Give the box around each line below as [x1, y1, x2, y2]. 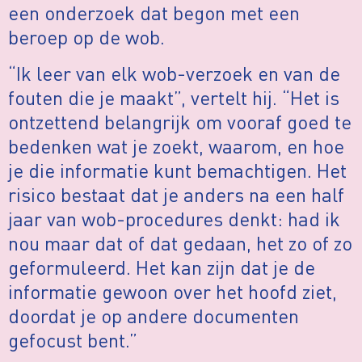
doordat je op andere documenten [8, 302, 299, 328]
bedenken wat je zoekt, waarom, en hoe [8, 133, 344, 158]
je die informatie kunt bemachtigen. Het [8, 157, 347, 183]
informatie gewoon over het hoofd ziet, [8, 278, 337, 304]
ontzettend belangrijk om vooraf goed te [8, 108, 351, 134]
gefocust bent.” [8, 326, 137, 352]
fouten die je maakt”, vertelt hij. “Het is [8, 84, 339, 110]
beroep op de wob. [8, 24, 165, 50]
